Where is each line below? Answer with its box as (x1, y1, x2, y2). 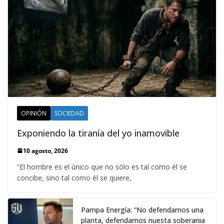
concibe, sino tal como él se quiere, (17, 172, 131, 182)
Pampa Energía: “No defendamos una (81, 204, 203, 214)
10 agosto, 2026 (23, 146, 68, 155)
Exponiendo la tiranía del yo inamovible (17, 126, 179, 139)
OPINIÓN (21, 108, 46, 117)
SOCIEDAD (54, 108, 84, 117)
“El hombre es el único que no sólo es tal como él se (17, 161, 187, 171)
